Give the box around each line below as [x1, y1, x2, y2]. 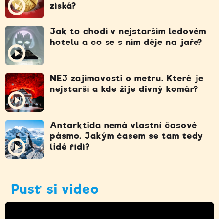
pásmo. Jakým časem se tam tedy [50, 131, 203, 141]
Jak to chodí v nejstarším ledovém [50, 26, 206, 36]
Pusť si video [11, 181, 99, 197]
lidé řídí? [50, 141, 90, 152]
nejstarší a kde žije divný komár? [50, 84, 198, 94]
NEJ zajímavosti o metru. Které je [50, 73, 204, 83]
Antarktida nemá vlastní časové [50, 120, 197, 130]
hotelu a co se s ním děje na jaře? [50, 37, 202, 47]
